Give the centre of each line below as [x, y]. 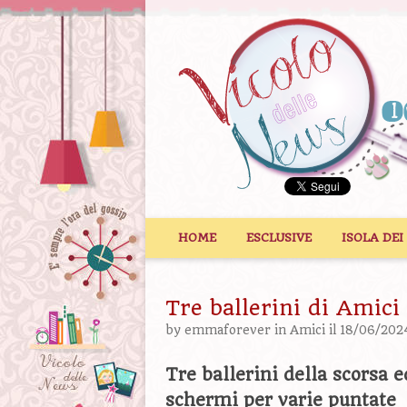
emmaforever [228, 330]
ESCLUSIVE [279, 238]
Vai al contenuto [222, 226]
